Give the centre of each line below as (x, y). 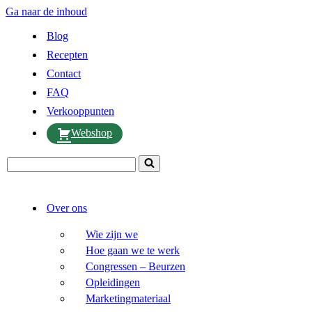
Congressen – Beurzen (135, 266)
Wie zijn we (112, 234)
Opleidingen (113, 282)
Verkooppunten (80, 111)
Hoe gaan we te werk (133, 250)
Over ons (67, 208)
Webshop (92, 133)
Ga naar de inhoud (46, 11)
